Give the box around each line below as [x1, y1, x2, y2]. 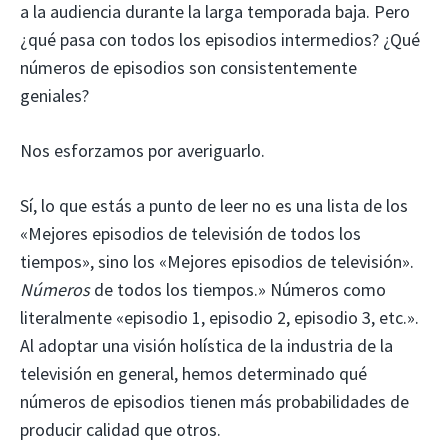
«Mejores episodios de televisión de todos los [20, 221, 361, 245]
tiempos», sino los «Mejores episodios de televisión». [20, 249, 414, 273]
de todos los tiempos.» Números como [90, 277, 386, 301]
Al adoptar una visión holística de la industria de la [20, 333, 393, 357]
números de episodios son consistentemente [20, 55, 357, 79]
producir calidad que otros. [20, 417, 221, 441]
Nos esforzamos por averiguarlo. [20, 138, 265, 162]
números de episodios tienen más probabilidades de [20, 389, 409, 413]
